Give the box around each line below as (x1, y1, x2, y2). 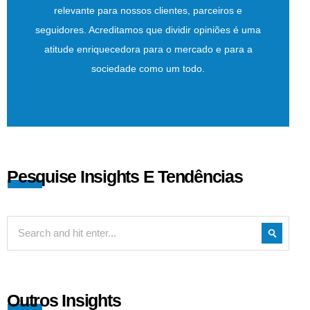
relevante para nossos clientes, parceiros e (54, 4, 242, 16)
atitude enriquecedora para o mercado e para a (44, 43, 253, 55)
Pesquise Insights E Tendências (7, 166, 243, 186)
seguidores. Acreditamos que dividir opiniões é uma (35, 24, 261, 35)
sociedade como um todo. (91, 62, 205, 74)
